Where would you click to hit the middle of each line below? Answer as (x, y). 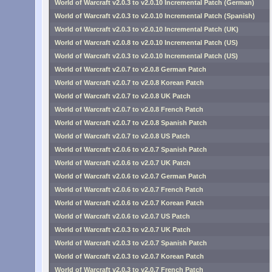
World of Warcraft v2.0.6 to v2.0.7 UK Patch (123, 163)
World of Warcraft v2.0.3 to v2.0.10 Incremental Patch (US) (146, 56)
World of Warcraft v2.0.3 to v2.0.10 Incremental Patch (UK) (147, 29)
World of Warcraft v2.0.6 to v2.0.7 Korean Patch (129, 203)
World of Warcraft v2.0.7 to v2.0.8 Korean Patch (129, 83)
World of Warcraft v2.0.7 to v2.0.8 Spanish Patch (131, 123)
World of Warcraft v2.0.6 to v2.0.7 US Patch (122, 216)
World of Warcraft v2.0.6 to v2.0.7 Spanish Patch (131, 149)
